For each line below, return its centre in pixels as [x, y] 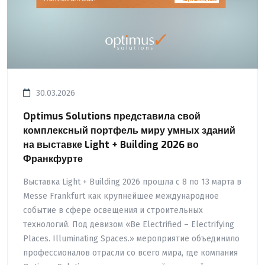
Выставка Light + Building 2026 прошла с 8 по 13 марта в [132, 182]
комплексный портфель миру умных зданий [129, 130]
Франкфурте [53, 159]
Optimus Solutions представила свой [112, 116]
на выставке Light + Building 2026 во [111, 144]
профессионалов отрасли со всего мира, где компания [130, 253]
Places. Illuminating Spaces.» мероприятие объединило [131, 238]
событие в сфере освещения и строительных [113, 210]
